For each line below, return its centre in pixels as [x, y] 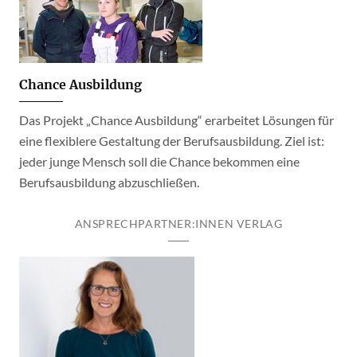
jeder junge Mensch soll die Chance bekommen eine [159, 161]
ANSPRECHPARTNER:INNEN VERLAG [178, 224]
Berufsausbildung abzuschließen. [109, 182]
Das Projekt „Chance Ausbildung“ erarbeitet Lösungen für [177, 120]
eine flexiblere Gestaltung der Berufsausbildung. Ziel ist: [172, 141]
